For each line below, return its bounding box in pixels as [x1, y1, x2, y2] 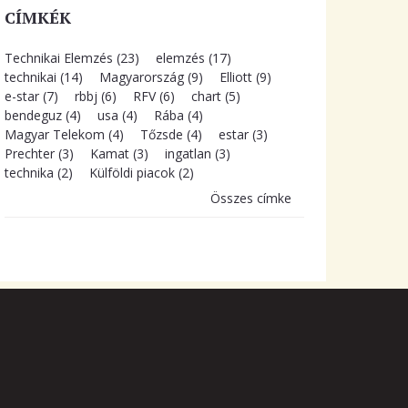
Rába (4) [153, 107, 203, 124]
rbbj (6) [74, 87, 117, 105]
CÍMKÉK [4, 6, 71, 28]
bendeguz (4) [4, 107, 81, 124]
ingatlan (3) [164, 145, 230, 162]
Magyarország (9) [98, 68, 203, 86]
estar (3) [218, 126, 268, 143]
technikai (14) [4, 68, 83, 86]
